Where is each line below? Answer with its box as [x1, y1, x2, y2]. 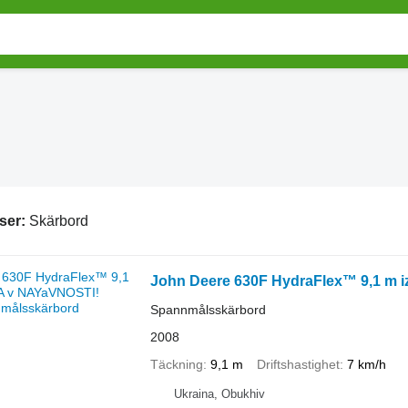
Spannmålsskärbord [149, 302, 266, 317]
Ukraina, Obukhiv [173, 387, 265, 401]
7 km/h [346, 357, 386, 372]
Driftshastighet [256, 357, 340, 372]
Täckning [149, 357, 203, 372]
